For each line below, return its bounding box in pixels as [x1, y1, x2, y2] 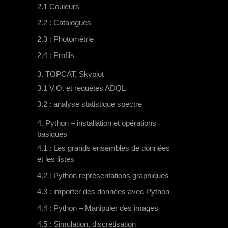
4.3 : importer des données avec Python [37, 187, 169, 196]
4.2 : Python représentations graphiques [37, 171, 169, 180]
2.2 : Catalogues [37, 18, 91, 27]
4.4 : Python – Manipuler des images [37, 204, 158, 213]
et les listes [37, 155, 74, 164]
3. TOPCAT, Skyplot [37, 70, 104, 79]
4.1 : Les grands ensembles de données [37, 144, 170, 153]
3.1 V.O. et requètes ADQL [37, 83, 126, 93]
